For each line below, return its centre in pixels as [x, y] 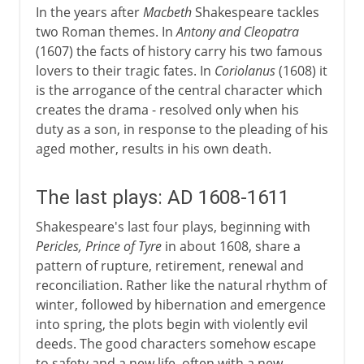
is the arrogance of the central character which [179, 90]
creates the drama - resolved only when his [167, 109]
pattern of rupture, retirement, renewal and [169, 265]
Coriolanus [245, 70]
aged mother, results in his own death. [153, 148]
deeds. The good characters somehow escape [175, 343]
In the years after [89, 12]
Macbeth [167, 12]
